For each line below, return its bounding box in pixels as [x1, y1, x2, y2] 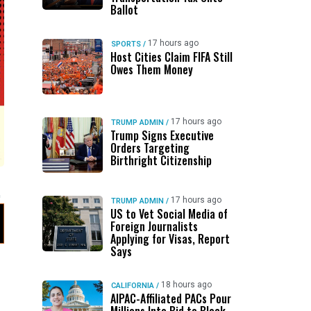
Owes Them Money [110, 61, 193, 78]
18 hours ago [160, 280, 212, 289]
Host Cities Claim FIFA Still [110, 49, 233, 65]
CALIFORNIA [110, 281, 154, 290]
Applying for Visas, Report [110, 230, 230, 247]
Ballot [110, 1, 138, 18]
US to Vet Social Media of [110, 205, 228, 222]
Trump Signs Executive [110, 127, 214, 144]
